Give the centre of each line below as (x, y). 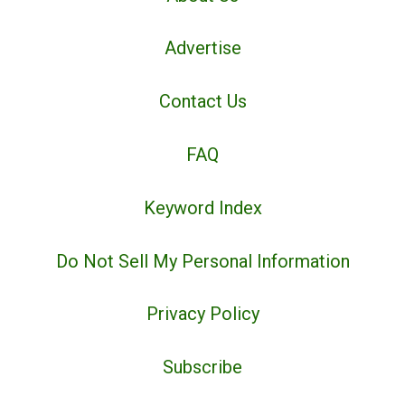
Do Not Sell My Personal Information (202, 261)
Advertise (202, 48)
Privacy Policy (202, 314)
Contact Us (202, 102)
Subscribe (202, 367)
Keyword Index (202, 207)
